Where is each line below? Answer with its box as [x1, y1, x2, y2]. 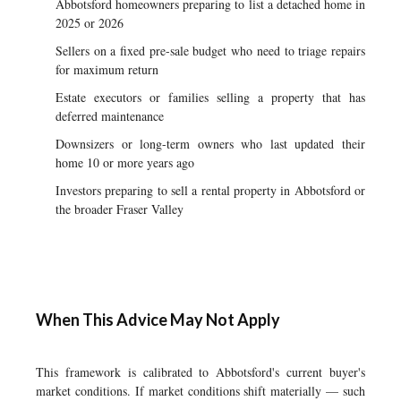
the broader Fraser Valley [55, 200, 183, 218]
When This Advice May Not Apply [36, 310, 280, 329]
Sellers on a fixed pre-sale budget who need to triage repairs [55, 42, 365, 59]
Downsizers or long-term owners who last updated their [55, 135, 365, 152]
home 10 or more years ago [55, 154, 194, 171]
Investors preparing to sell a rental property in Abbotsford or [55, 182, 365, 199]
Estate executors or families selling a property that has [55, 89, 365, 106]
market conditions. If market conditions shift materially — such [36, 382, 365, 399]
